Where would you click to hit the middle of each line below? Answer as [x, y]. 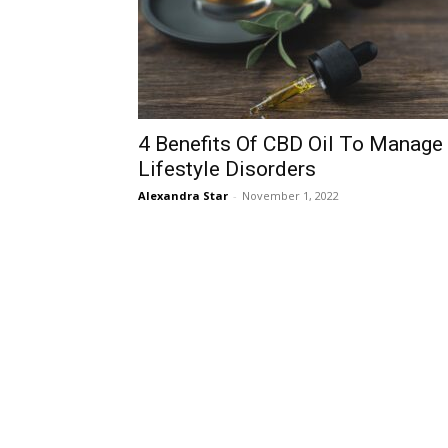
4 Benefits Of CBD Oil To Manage [290, 144]
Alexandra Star [183, 195]
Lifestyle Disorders [227, 169]
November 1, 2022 [290, 195]
